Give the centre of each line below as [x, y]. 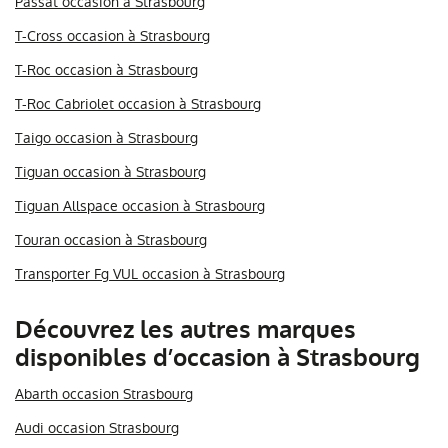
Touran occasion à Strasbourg [111, 239]
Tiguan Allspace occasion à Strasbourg [140, 205]
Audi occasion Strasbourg [97, 427]
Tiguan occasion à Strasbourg [110, 171]
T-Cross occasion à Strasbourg [112, 35]
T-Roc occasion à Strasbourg [106, 69]
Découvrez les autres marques [185, 329]
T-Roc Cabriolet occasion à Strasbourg [138, 103]
